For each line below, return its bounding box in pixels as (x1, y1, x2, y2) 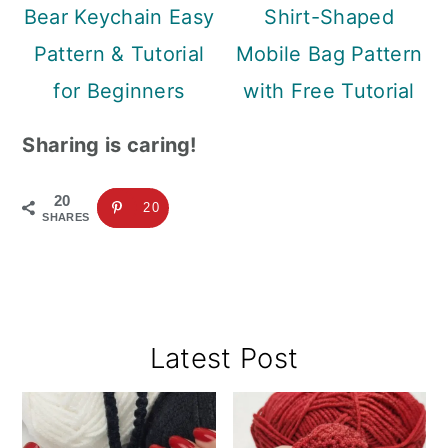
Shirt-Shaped (264, 5, 394, 30)
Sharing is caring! (22, 133, 197, 158)
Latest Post (149, 341, 299, 376)
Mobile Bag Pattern (235, 42, 423, 67)
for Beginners (53, 79, 185, 104)
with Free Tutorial (243, 79, 415, 104)
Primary (21, 341, 141, 381)
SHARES (42, 211, 90, 224)
